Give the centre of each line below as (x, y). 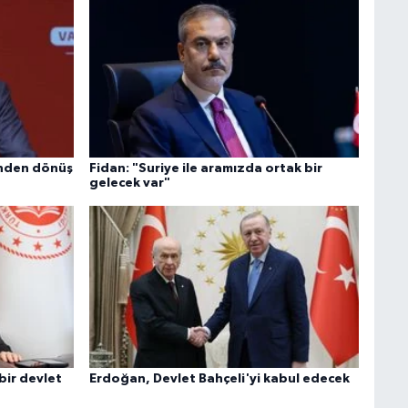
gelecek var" (129, 184)
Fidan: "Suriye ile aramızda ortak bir (205, 169)
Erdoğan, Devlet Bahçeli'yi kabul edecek (219, 379)
